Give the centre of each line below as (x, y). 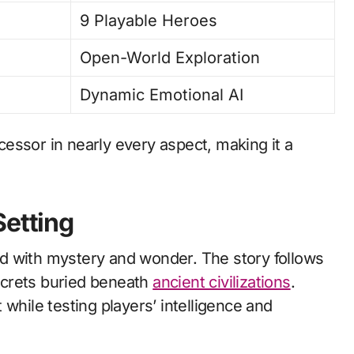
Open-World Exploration (170, 58)
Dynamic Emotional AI (162, 95)
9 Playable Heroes (149, 21)
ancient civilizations (222, 282)
